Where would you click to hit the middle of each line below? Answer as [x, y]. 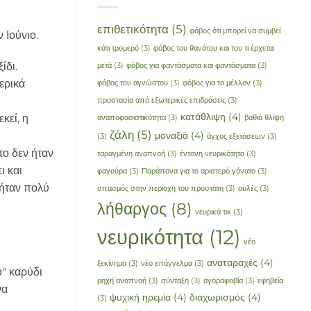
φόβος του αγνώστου [132, 83]
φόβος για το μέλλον [216, 83]
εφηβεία [270, 281]
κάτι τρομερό [118, 49]
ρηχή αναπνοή [121, 281]
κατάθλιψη [203, 117]
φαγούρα [112, 171]
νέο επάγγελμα [166, 264]
